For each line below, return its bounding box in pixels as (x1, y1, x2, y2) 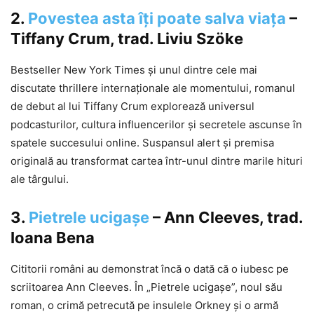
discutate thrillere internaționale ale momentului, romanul (11, 81, 295, 95)
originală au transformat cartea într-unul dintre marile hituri (11, 154, 303, 168)
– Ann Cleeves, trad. (149, 208, 303, 227)
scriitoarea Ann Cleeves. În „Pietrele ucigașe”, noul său (11, 280, 282, 294)
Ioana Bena (11, 228, 95, 247)
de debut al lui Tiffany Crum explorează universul (11, 100, 254, 114)
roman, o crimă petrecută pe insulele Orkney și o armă (11, 299, 278, 313)
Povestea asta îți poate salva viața (28, 9, 286, 28)
